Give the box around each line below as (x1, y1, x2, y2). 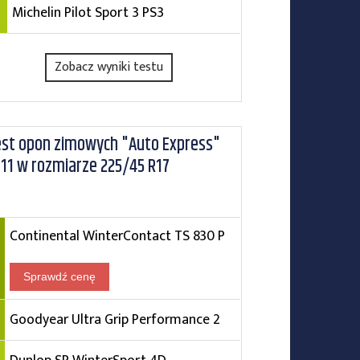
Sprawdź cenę (22, 270, 96, 283)
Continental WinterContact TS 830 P (9, 224, 225, 247)
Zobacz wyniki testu (55, 56, 164, 78)
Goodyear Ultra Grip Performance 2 (9, 308, 220, 331)
